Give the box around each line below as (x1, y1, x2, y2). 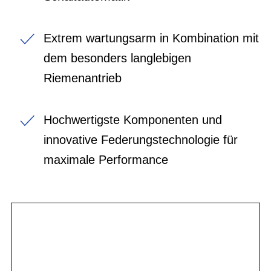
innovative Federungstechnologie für (44, 132, 238, 146)
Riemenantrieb (44, 71, 122, 85)
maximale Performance (44, 152, 168, 166)
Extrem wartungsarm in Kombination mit (44, 31, 259, 45)
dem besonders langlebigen (44, 51, 191, 65)
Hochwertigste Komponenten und (44, 113, 222, 126)
